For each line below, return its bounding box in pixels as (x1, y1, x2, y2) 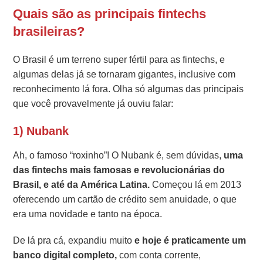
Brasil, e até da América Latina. (13, 178, 150, 192)
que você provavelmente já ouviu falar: (13, 97, 174, 111)
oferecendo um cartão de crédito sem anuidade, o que (13, 193, 237, 207)
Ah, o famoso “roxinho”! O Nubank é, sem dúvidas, (13, 149, 224, 163)
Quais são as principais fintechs (13, 5, 207, 23)
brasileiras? (13, 22, 85, 41)
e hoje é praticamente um (134, 234, 247, 248)
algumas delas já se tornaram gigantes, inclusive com (13, 68, 236, 82)
